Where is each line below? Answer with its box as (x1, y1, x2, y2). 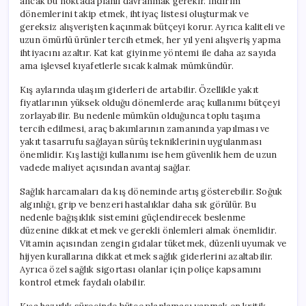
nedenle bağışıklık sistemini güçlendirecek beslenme (20, 211, 246, 223)
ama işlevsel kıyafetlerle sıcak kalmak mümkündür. (20, 59, 234, 72)
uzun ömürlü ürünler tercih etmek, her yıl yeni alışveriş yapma (20, 33, 281, 46)
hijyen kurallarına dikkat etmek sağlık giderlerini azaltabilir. (20, 250, 273, 262)
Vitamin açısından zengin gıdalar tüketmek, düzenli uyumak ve (20, 237, 287, 249)
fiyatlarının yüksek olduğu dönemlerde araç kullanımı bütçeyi (20, 96, 280, 109)
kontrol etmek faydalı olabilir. (20, 276, 146, 288)
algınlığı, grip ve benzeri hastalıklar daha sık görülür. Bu (20, 198, 256, 210)
